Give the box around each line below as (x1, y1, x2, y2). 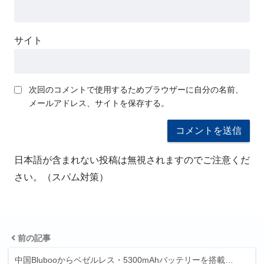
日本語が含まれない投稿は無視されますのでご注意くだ (14, 154, 250, 165)
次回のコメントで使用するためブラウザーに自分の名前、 (29, 84, 243, 94)
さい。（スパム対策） (14, 171, 108, 182)
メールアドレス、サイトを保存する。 (29, 98, 169, 108)
